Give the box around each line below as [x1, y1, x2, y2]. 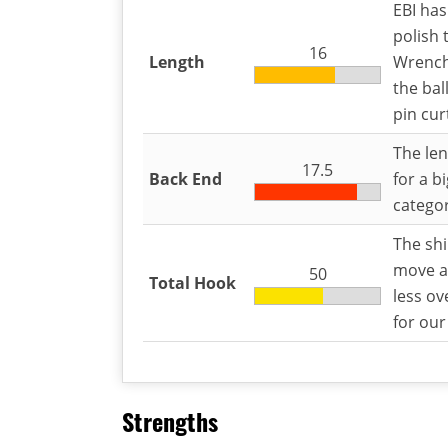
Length [149, 50, 205, 73]
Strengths [122, 402, 218, 439]
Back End [149, 167, 222, 190]
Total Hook [149, 271, 236, 294]
